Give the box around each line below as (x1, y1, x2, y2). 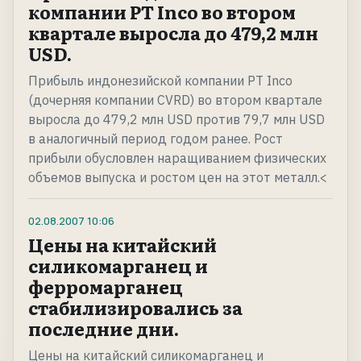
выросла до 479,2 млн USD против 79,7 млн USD (28, 111, 325, 128)
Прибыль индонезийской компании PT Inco (28, 73, 293, 89)
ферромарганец (28, 273, 183, 301)
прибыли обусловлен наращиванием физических (28, 150, 326, 167)
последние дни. (28, 315, 179, 342)
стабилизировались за (28, 294, 243, 322)
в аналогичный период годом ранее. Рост (28, 131, 283, 147)
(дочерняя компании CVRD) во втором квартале (28, 92, 322, 109)
